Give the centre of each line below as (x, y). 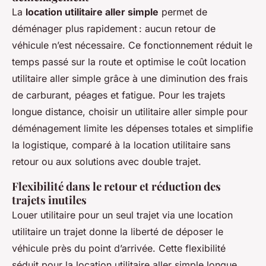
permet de (183, 12)
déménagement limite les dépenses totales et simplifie (132, 129)
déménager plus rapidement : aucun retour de (114, 29)
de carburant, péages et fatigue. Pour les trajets (118, 95)
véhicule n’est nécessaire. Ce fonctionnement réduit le (132, 45)
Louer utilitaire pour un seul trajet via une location (122, 215)
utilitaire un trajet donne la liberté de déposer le (118, 232)
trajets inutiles (49, 200)
